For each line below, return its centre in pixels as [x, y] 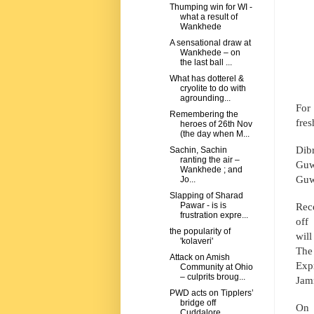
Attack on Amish [199, 258]
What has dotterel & [206, 79]
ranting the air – [210, 160]
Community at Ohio [216, 267]
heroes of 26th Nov [216, 124]
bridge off [198, 303]
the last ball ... [206, 63]
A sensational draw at [210, 43]
